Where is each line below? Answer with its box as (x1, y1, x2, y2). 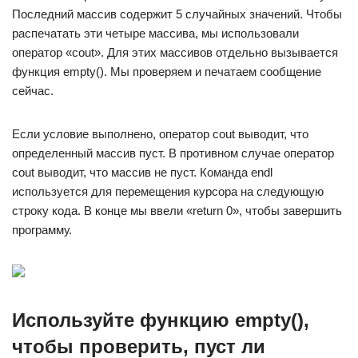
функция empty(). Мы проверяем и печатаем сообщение (12, 65, 321, 78)
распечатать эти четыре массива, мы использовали (12, 26, 299, 40)
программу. (12, 223, 72, 237)
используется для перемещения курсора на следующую (12, 185, 324, 198)
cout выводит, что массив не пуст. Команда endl (12, 165, 272, 179)
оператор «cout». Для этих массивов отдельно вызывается (12, 46, 338, 59)
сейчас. (12, 84, 54, 97)
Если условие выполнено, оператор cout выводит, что (12, 127, 308, 141)
